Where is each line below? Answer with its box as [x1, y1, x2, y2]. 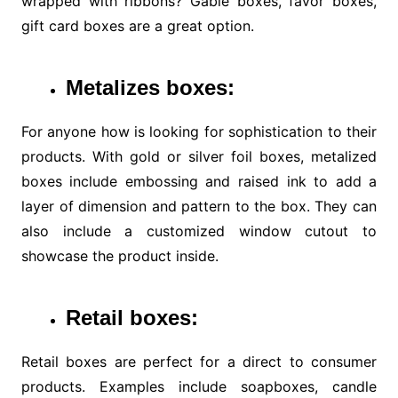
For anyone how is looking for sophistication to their [20, 123, 378, 141]
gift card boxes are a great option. [20, 17, 254, 36]
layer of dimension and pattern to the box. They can [20, 197, 378, 216]
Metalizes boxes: [65, 76, 235, 100]
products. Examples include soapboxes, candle [20, 378, 378, 396]
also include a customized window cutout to [20, 222, 378, 241]
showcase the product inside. [20, 247, 219, 266]
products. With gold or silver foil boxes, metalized [20, 147, 378, 166]
